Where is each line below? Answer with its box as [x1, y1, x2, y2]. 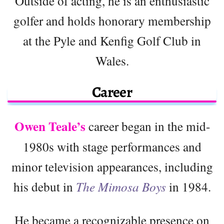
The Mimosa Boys [75, 177, 166, 195]
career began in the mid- [85, 117, 210, 134]
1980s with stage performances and [22, 137, 201, 155]
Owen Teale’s [14, 116, 85, 135]
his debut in [13, 177, 76, 195]
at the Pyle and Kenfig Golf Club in [23, 31, 201, 49]
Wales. [95, 51, 129, 69]
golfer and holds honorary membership [13, 11, 211, 29]
